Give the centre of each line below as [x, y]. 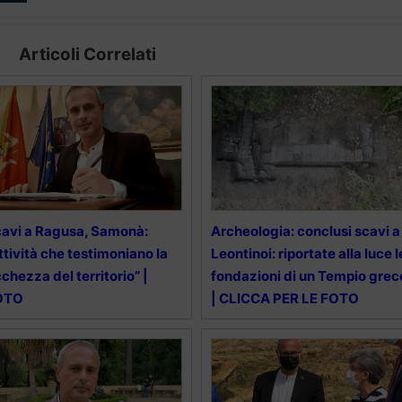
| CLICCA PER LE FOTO [284, 298]
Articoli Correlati [87, 54]
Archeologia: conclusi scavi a [305, 231]
